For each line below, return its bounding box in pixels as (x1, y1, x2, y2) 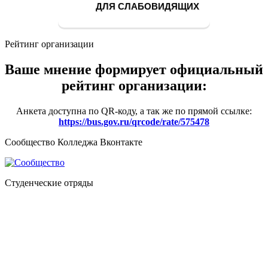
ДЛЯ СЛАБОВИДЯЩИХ (93, 1, 199, 12)
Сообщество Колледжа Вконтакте (5, 137, 142, 148)
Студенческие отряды (5, 178, 93, 188)
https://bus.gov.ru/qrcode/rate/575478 (59, 117, 209, 127)
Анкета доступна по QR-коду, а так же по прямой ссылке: (16, 106, 252, 117)
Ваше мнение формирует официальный (5, 62, 263, 78)
